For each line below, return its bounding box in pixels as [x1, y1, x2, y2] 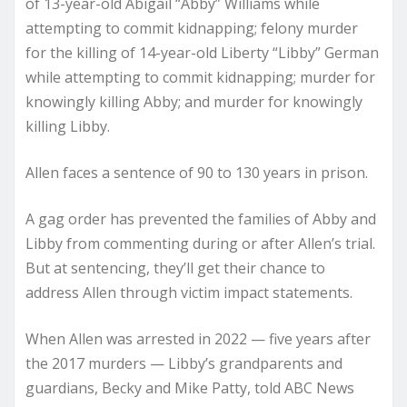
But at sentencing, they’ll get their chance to [25, 257, 325, 278]
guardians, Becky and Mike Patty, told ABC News [25, 377, 354, 398]
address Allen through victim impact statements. [25, 282, 352, 303]
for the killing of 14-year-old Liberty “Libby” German [25, 42, 379, 63]
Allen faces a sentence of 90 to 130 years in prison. [25, 162, 368, 183]
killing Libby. [25, 115, 110, 136]
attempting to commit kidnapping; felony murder [25, 17, 358, 38]
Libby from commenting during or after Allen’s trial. [25, 233, 375, 253]
